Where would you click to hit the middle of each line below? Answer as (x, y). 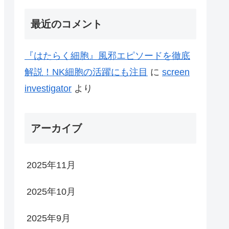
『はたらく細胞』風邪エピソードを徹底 (107, 56)
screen (176, 72)
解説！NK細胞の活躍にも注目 (86, 72)
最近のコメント (66, 24)
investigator (48, 89)
